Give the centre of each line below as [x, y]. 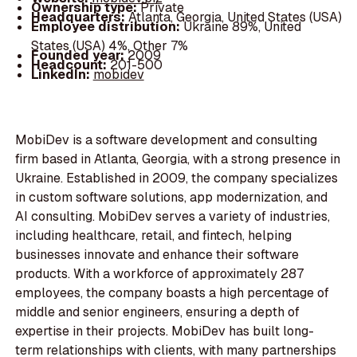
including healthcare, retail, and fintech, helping [154, 236]
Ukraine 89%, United [242, 26]
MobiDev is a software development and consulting [167, 140]
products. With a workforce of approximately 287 [160, 274]
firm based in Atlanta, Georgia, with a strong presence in [178, 159]
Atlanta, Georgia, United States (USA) [235, 17]
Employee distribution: [107, 26]
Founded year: [79, 55]
